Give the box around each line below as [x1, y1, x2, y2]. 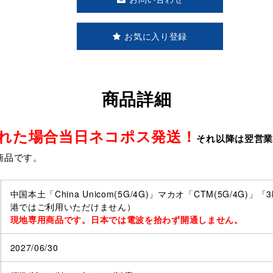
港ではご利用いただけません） [10, 200, 136, 213]
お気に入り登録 [124, 30, 188, 43]
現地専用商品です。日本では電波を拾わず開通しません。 [10, 213, 243, 226]
